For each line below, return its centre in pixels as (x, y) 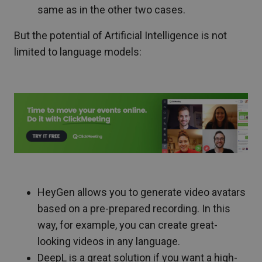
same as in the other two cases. (111, 10)
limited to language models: (78, 52)
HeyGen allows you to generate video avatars (142, 192)
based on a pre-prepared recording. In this (134, 209)
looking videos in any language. (109, 242)
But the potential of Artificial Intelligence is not (120, 36)
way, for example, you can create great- (127, 225)
